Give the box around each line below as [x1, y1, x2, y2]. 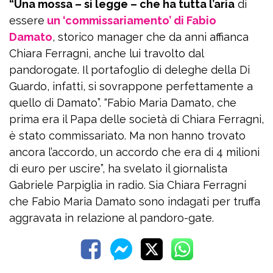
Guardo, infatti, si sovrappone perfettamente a [9, 80, 253, 93]
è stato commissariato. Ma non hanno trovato [9, 129, 246, 143]
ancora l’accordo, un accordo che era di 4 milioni [9, 146, 260, 159]
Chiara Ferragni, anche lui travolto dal [9, 47, 204, 60]
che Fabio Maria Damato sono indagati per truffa [9, 195, 260, 208]
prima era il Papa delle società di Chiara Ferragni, [9, 113, 264, 126]
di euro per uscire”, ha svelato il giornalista [9, 162, 227, 175]
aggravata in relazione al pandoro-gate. [9, 211, 214, 225]
